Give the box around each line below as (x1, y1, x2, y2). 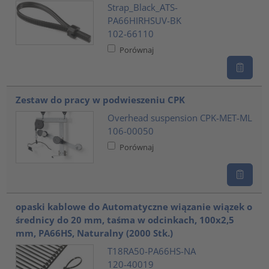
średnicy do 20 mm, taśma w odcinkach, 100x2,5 (16, 214, 235, 226)
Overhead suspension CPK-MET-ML (107, 111, 252, 124)
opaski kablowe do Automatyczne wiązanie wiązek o (16, 201, 253, 213)
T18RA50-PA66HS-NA (107, 244, 196, 257)
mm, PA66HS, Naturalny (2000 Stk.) (16, 227, 174, 240)
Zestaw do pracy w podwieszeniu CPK (16, 94, 186, 106)
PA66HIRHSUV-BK (107, 14, 181, 26)
